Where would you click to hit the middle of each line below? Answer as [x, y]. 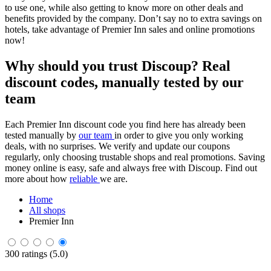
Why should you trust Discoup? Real [118, 66]
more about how [37, 178]
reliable [85, 178]
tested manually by [42, 135]
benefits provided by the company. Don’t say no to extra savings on [133, 18]
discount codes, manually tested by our [124, 82]
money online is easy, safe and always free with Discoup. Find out [131, 168]
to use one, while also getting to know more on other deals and [124, 7]
